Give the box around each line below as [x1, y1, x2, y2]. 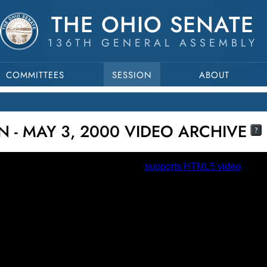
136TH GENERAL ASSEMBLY [47, 35, 258, 51]
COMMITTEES [5, 69, 64, 82]
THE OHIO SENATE [51, 8, 254, 41]
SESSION [111, 69, 152, 82]
